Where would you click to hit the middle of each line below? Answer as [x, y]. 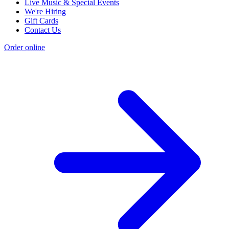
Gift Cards [41, 20]
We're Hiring [45, 11]
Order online [25, 47]
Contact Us [43, 30]
